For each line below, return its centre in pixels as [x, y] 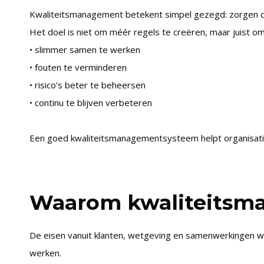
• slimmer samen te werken [85, 49]
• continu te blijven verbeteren [90, 103]
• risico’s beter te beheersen [87, 85]
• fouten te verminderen [78, 67]
